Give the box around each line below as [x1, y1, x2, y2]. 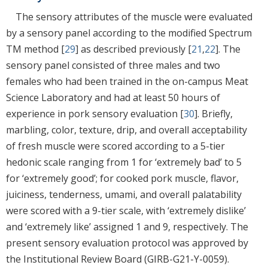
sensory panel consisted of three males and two [6, 58, 220, 72]
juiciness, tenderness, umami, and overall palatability [6, 187, 242, 201]
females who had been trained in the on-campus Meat [6, 74, 248, 88]
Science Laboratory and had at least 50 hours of [6, 90, 220, 104]
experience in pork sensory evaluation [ [6, 106, 184, 120]
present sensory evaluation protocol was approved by [6, 236, 248, 249]
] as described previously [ [75, 42, 191, 56]
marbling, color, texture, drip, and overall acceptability [6, 123, 247, 136]
